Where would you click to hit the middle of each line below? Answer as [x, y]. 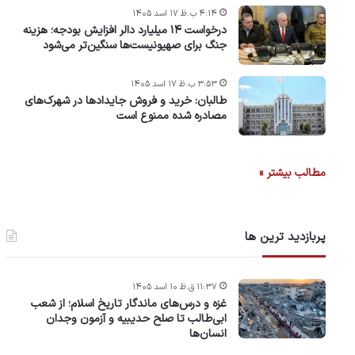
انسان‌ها [208, 334]
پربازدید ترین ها [285, 237]
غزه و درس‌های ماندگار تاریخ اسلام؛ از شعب [129, 304]
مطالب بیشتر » [292, 173]
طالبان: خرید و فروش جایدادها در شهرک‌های [126, 101]
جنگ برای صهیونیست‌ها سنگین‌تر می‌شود [135, 46]
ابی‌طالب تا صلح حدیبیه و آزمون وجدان [136, 319]
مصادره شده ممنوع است [172, 116]
